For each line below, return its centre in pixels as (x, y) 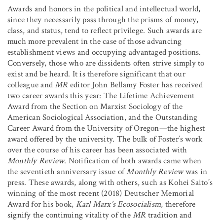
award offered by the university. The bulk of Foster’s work (105, 139)
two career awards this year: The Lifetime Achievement (101, 96)
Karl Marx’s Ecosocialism (118, 204)
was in (195, 172)
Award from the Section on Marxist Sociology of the (95, 107)
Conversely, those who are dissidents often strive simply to (106, 63)
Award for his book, (42, 204)
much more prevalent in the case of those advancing (95, 42)
